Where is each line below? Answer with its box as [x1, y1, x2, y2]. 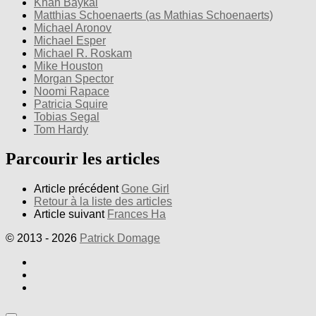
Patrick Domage [80, 232, 160, 245]
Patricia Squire [34, 97, 108, 110]
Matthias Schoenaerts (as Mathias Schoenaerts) [34, 8, 273, 21]
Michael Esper [34, 34, 106, 47]
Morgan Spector [34, 72, 114, 85]
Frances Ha [107, 208, 166, 221]
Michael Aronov [34, 21, 111, 34]
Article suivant [34, 208, 104, 221]
